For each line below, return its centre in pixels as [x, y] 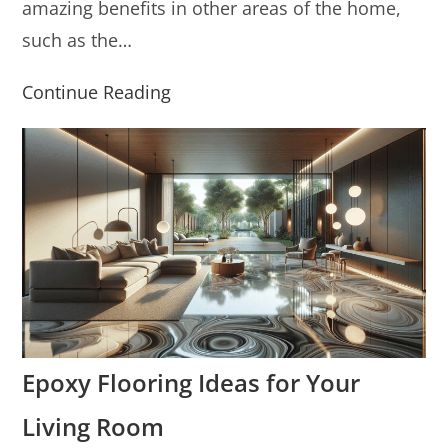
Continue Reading [97, 91]
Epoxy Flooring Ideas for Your [191, 383]
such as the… [77, 39]
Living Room [93, 427]
